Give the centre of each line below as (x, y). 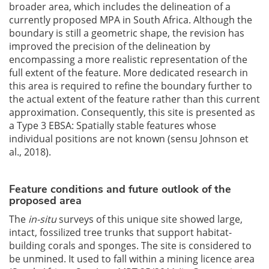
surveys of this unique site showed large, (150, 219)
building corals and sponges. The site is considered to (130, 246)
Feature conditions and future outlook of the (120, 189)
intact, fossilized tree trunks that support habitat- (120, 232)
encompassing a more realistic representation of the (128, 59)
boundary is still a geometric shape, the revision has (127, 33)
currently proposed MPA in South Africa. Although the (131, 20)
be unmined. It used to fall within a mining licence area (132, 259)
